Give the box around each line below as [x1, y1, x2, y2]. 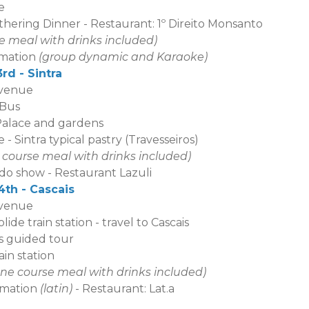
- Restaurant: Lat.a [72, 281, 175, 295]
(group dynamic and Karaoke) [39, 50, 210, 63]
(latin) [40, 281, 72, 295]
